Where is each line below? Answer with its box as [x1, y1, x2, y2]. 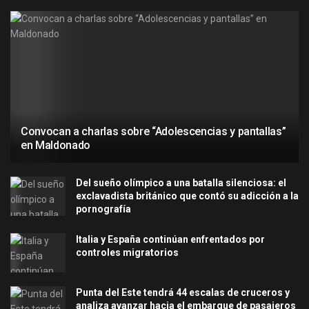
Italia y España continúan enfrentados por [76, 233, 265, 245]
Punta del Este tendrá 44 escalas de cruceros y [76, 286, 290, 298]
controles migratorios [76, 246, 179, 258]
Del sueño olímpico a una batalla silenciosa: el [76, 177, 286, 188]
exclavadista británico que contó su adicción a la [76, 190, 299, 201]
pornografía [76, 203, 131, 215]
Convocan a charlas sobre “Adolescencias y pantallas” [21, 124, 286, 138]
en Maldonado [21, 138, 91, 152]
